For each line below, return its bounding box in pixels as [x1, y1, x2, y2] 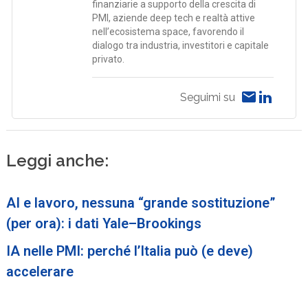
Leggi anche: [6, 150, 109, 170]
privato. [92, 53, 125, 65]
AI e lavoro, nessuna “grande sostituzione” [6, 194, 276, 211]
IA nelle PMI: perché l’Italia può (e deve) [6, 242, 254, 259]
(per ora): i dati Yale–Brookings [6, 214, 202, 232]
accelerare [6, 263, 74, 280]
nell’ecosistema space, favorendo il [92, 25, 245, 37]
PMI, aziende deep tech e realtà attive [92, 12, 256, 23]
